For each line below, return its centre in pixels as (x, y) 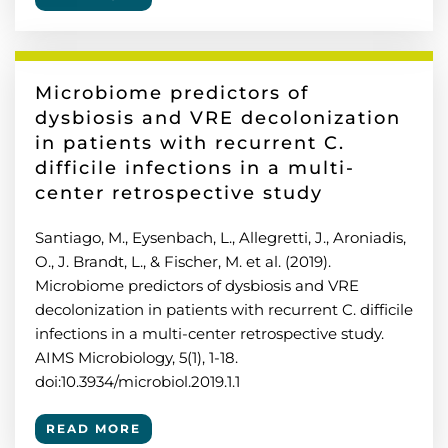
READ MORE (93, 428)
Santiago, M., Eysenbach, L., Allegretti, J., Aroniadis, (220, 237)
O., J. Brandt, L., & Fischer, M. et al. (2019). (183, 261)
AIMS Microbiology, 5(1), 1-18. (136, 357)
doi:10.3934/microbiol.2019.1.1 (137, 381)
